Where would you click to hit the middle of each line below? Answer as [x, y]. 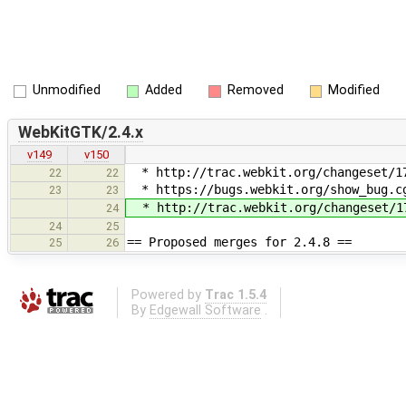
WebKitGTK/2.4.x [80, 132]
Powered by [168, 295]
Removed [255, 90]
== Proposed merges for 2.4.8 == [239, 242]
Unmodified [66, 90]
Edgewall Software [205, 310]
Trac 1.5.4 [235, 295]
